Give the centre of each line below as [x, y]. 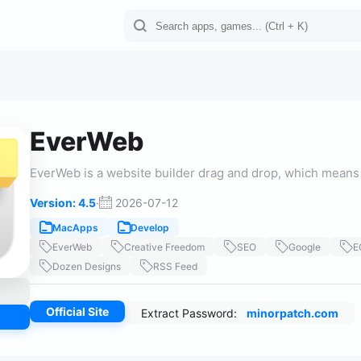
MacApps [75, 227]
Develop [150, 227]
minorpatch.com [293, 313]
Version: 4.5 [63, 203]
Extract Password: [191, 313]
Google [305, 247]
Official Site [77, 311]
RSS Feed [175, 266]
